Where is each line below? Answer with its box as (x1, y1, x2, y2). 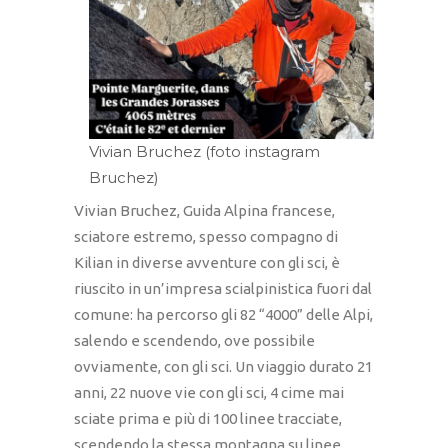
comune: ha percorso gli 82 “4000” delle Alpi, (74, 306, 373, 324)
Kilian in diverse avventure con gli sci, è (74, 254, 340, 272)
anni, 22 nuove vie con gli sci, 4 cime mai (74, 384, 344, 402)
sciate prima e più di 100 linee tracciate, (74, 410, 342, 428)
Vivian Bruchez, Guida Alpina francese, (74, 202, 335, 220)
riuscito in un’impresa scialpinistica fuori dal (74, 280, 372, 298)
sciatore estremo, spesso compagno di (74, 228, 338, 246)
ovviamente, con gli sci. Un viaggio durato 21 (74, 358, 373, 376)
